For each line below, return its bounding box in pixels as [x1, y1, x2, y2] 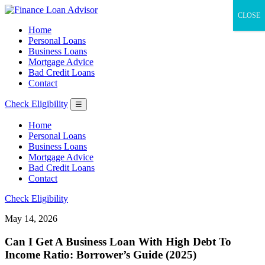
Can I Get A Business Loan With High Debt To [5, 235, 231, 248]
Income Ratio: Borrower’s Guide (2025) [5, 248, 196, 261]
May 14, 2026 [5, 214, 57, 224]
